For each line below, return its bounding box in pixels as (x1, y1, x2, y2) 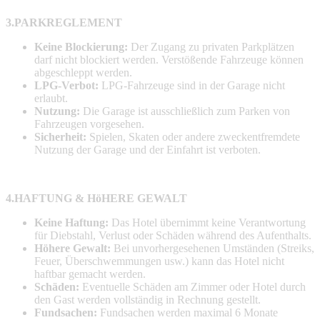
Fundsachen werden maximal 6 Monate (97, 306, 278, 319)
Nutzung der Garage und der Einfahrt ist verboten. (34, 143, 261, 156)
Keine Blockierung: (34, 40, 128, 53)
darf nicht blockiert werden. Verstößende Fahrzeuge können (34, 53, 304, 66)
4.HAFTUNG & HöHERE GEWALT (6, 191, 187, 204)
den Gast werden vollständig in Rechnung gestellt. (34, 293, 261, 306)
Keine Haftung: (34, 216, 109, 229)
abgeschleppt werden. (34, 66, 132, 79)
